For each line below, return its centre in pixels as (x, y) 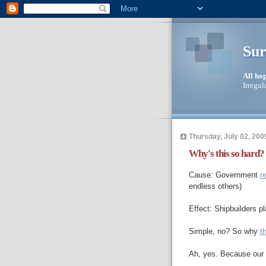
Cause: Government (224, 175)
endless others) (215, 186)
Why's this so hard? (226, 153)
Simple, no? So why (224, 232)
